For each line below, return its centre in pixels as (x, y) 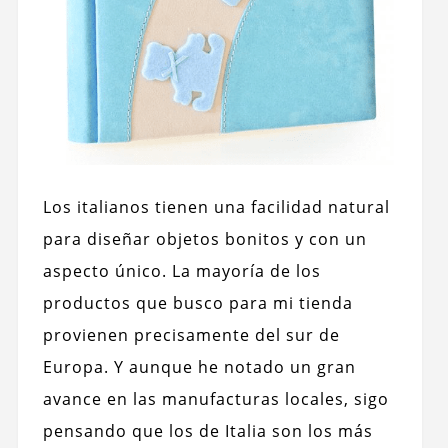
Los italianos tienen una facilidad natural (216, 206)
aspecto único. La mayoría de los (181, 270)
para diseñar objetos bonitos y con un (204, 238)
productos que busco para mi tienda (197, 302)
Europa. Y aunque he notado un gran (199, 366)
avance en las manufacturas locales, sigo (215, 398)
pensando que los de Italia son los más (207, 430)
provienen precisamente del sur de (191, 334)
